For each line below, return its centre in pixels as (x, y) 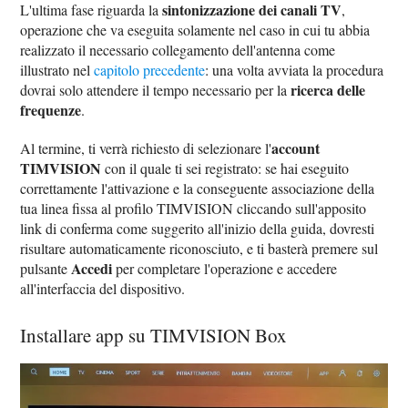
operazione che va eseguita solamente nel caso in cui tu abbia (195, 30)
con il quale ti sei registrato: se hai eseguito (225, 168)
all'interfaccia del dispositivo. (103, 289)
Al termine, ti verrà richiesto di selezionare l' (146, 148)
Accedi (92, 269)
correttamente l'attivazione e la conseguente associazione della (198, 189)
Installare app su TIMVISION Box (154, 336)
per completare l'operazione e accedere (225, 269)
